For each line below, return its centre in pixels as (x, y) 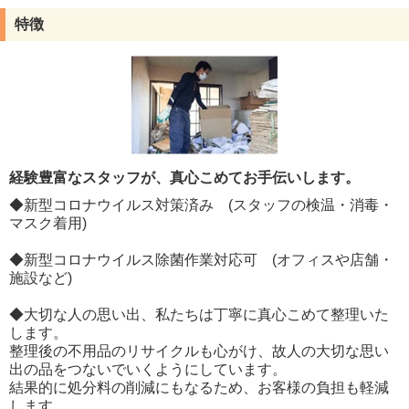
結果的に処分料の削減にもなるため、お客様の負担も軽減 (199, 387)
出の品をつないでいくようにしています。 (148, 369)
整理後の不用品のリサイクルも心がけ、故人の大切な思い (199, 351)
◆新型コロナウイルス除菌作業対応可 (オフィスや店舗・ (201, 259)
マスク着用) (48, 223)
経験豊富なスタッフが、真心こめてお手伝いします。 (184, 177)
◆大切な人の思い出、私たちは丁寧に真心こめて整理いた (199, 314)
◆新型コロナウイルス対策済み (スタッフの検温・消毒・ (201, 204)
